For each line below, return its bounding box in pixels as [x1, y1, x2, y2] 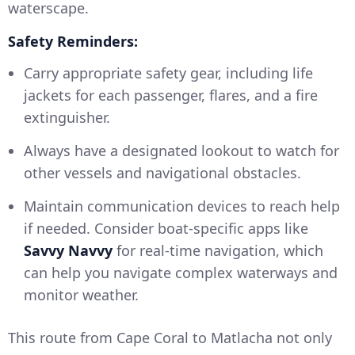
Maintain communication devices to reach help [24, 197, 340, 216]
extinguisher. [24, 108, 110, 128]
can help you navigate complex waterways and [24, 263, 338, 283]
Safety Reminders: [8, 32, 138, 52]
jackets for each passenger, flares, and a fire [24, 86, 318, 105]
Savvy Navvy [24, 241, 113, 261]
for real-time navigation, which [113, 241, 323, 261]
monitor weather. [24, 285, 139, 305]
